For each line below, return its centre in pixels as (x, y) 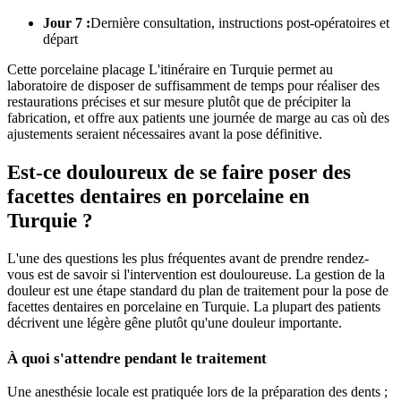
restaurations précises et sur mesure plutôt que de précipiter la (179, 101)
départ (60, 38)
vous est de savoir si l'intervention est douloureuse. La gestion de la (196, 274)
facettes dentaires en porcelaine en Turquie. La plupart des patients (194, 306)
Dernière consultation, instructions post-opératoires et (240, 22)
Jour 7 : (67, 22)
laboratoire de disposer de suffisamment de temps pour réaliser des (193, 85)
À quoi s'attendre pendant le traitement (137, 358)
